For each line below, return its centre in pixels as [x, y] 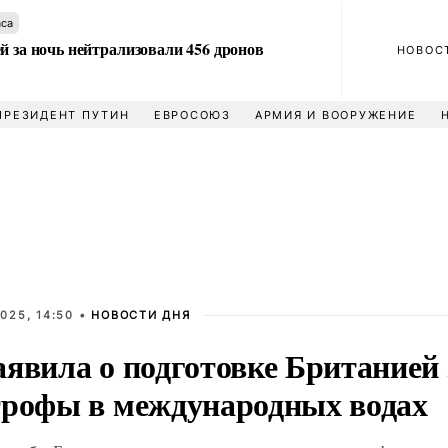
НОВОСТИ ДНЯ [141, 315]
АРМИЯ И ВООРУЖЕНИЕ [335, 115]
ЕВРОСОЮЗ [192, 115]
